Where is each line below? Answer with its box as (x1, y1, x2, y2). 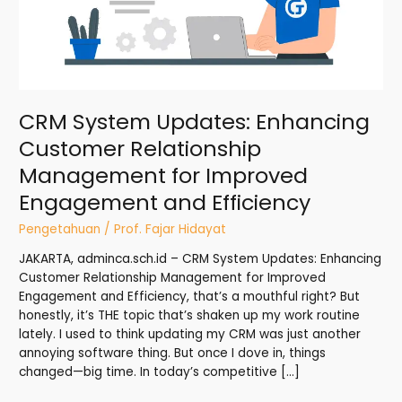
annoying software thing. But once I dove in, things (19, 345, 327, 363)
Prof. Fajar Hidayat (114, 220, 227, 238)
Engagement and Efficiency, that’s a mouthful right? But (19, 288, 361, 306)
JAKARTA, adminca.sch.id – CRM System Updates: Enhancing (19, 250, 382, 268)
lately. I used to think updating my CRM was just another (19, 326, 362, 344)
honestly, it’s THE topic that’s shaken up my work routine (19, 307, 361, 325)
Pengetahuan (19, 220, 101, 238)
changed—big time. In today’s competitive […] (19, 363, 301, 381)
